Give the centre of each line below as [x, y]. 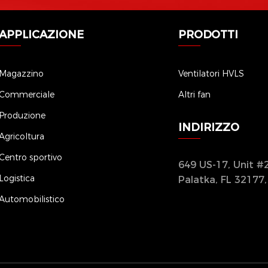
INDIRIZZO [209, 126]
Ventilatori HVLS [211, 73]
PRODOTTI [208, 33]
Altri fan [195, 94]
